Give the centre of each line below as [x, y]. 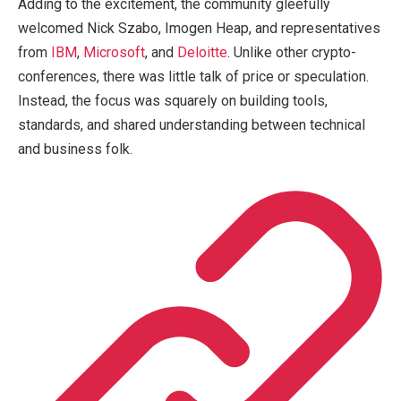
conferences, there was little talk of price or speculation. [193, 77]
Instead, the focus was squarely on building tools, [173, 101]
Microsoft [114, 52]
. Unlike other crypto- [292, 52]
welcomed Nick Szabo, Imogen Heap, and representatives [199, 28]
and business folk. [75, 149]
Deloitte [202, 52]
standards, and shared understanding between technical [192, 125]
